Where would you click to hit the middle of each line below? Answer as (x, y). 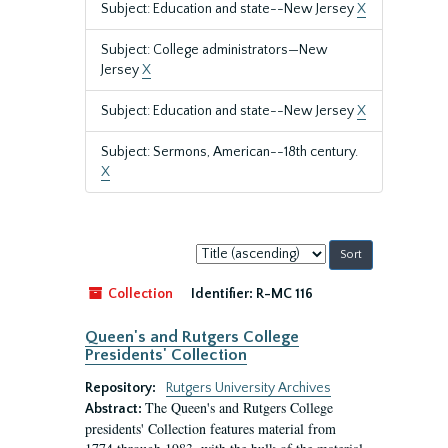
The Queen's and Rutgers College (239, 407)
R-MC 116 (284, 294)
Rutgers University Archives (248, 388)
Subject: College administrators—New (214, 50)
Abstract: (115, 409)
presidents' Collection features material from (210, 428)
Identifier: (222, 294)
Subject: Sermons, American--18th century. (229, 152)
